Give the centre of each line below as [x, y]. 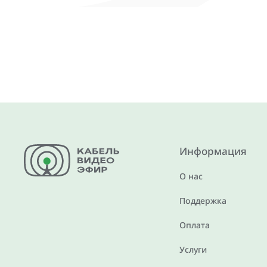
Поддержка [203, 200]
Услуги [193, 249]
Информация [213, 151]
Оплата [194, 225]
